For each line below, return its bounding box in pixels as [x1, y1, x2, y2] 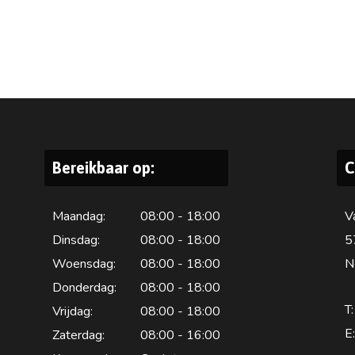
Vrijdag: [52, 302, 93, 320]
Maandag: [52, 207, 105, 225]
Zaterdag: [52, 326, 105, 344]
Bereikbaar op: [52, 158, 155, 177]
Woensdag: [52, 254, 116, 273]
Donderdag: [52, 278, 116, 296]
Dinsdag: [52, 231, 100, 249]
